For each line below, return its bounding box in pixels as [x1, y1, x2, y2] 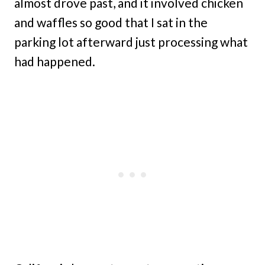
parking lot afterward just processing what [14, 34, 248, 49]
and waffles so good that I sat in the [14, 15, 208, 30]
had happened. [14, 54, 95, 69]
